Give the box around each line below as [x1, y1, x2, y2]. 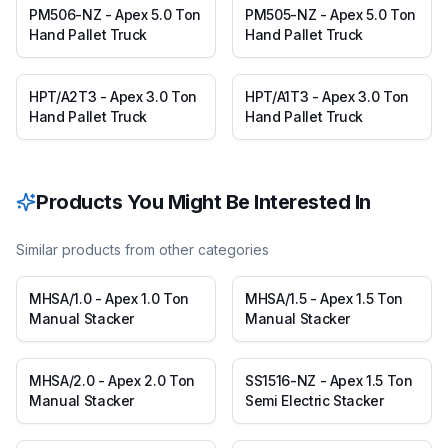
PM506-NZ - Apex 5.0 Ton [29, 6, 201, 23]
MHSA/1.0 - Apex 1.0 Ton [29, 290, 189, 307]
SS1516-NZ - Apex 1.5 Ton [245, 372, 413, 389]
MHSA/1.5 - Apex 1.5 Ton [245, 290, 403, 307]
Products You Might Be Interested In [36, 190, 371, 214]
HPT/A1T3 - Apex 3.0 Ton [245, 88, 409, 105]
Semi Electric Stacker [245, 392, 384, 409]
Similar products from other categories [16, 241, 269, 258]
